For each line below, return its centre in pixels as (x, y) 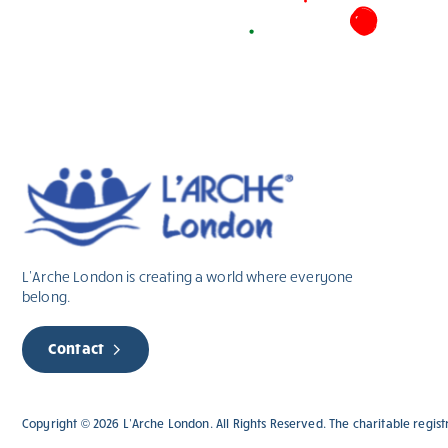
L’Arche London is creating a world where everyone (188, 277)
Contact (76, 348)
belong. (46, 297)
